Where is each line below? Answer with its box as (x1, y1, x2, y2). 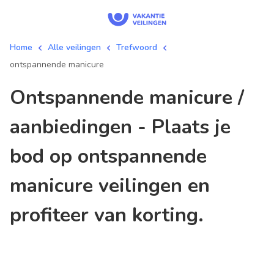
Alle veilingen (48, 42, 101, 53)
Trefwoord (116, 42, 157, 53)
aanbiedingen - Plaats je (10, 114, 231, 140)
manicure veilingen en (10, 172, 210, 199)
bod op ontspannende (10, 143, 207, 169)
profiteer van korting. (10, 202, 204, 228)
